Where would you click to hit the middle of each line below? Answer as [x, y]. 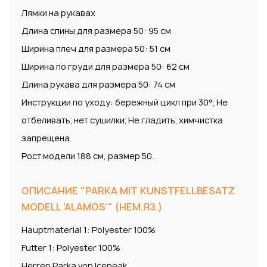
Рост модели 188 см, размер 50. [88, 156]
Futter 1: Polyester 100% [71, 248]
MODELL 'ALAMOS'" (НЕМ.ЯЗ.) [92, 207]
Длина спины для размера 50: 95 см [96, 31]
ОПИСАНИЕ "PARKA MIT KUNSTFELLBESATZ [128, 191]
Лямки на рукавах [58, 13]
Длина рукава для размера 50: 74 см [98, 85]
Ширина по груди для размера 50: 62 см [105, 67]
